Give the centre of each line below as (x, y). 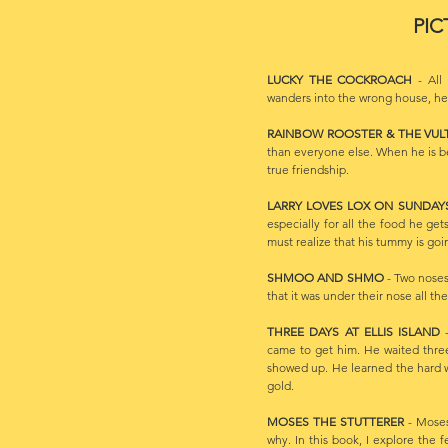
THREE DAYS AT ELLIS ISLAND (353, 331)
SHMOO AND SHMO (327, 277)
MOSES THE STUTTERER (335, 421)
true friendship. (308, 169)
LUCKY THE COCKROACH (340, 79)
